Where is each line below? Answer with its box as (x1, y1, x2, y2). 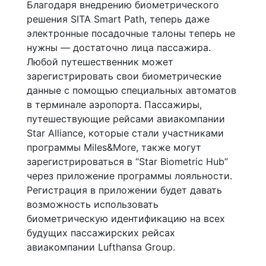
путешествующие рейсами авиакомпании (27, 112, 225, 125)
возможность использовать (27, 198, 159, 210)
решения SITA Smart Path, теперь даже (27, 12, 210, 25)
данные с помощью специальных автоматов (27, 84, 236, 96)
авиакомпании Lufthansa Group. (27, 240, 175, 253)
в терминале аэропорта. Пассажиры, (27, 98, 202, 110)
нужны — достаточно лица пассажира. (27, 41, 211, 53)
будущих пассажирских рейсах (27, 226, 175, 239)
